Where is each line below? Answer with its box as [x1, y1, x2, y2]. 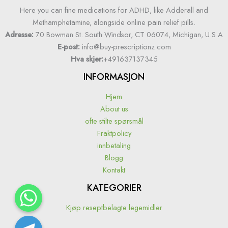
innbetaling [97, 140, 131, 151]
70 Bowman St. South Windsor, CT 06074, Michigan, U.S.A [34, 29, 223, 40]
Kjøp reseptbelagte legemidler [66, 202, 162, 213]
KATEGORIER [87, 181, 141, 195]
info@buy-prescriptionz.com [81, 41, 171, 52]
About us [100, 103, 128, 115]
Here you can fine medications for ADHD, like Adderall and [20, 5, 208, 16]
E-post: [57, 41, 80, 52]
